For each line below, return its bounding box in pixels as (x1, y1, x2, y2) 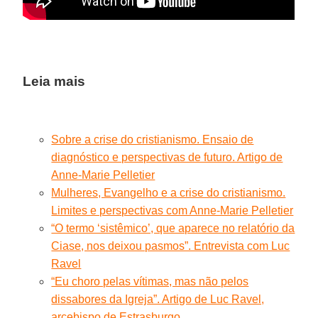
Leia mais (23, 73, 86, 89)
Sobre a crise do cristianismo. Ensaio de (51, 133, 254, 146)
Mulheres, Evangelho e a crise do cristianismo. (51, 186, 286, 199)
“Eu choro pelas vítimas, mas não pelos (51, 275, 249, 287)
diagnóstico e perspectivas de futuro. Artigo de (51, 150, 283, 163)
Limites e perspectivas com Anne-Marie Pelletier (51, 204, 294, 216)
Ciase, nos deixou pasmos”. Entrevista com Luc (51, 239, 290, 252)
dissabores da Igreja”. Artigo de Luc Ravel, (51, 292, 265, 305)
